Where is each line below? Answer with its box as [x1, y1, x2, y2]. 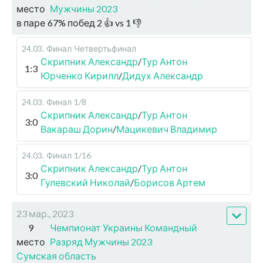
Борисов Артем [134, 177, 205, 188]
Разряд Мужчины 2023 [50, 236, 152, 248]
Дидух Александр [122, 70, 203, 82]
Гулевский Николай [41, 177, 130, 188]
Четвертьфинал [74, 43, 136, 54]
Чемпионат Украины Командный [50, 222, 197, 234]
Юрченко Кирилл [41, 70, 119, 82]
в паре [16, 17, 45, 29]
